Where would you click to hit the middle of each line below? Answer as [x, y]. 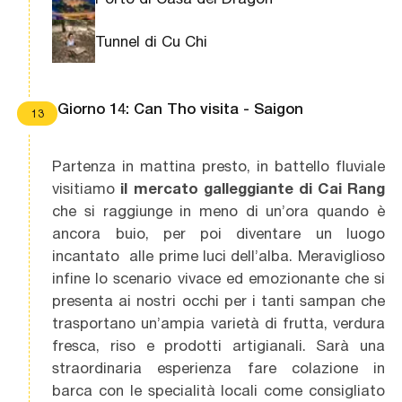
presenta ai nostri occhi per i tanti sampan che [218, 301]
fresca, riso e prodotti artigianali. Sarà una [218, 346]
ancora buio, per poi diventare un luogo [218, 234]
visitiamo [87, 189]
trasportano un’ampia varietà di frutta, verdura [218, 323]
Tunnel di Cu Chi [152, 41]
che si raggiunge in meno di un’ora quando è [218, 211]
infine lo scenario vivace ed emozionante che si [218, 279]
